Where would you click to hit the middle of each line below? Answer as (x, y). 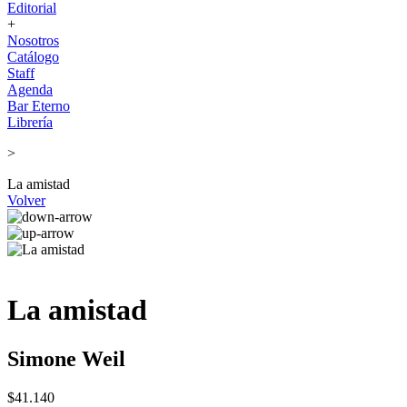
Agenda (30, 89)
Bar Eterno (39, 106)
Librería (30, 122)
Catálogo (33, 57)
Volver (26, 200)
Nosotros (33, 40)
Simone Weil (66, 358)
